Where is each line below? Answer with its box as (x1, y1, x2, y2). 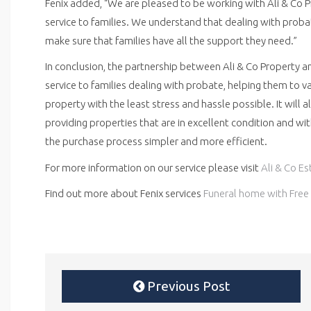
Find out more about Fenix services (45, 187, 203, 199)
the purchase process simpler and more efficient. (45, 135, 267, 147)
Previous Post (144, 278, 230, 294)
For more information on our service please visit (45, 161, 261, 174)
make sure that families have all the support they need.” (45, 34, 297, 47)
